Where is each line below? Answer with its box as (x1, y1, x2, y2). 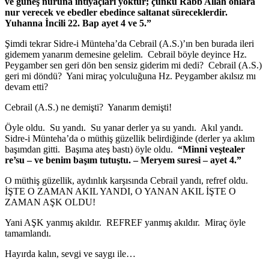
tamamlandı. (5, 228, 51, 238)
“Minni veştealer (178, 144, 245, 154)
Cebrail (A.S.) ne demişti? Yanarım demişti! (5, 101, 172, 112)
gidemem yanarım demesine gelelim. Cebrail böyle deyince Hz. (5, 49, 247, 59)
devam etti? (5, 81, 48, 92)
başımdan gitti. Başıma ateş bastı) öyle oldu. (5, 144, 178, 154)
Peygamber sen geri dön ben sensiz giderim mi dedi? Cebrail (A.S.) (5, 59, 262, 70)
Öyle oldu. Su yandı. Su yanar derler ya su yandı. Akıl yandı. (5, 122, 246, 133)
